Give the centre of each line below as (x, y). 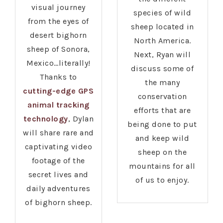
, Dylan (81, 119)
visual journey (58, 7)
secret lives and (58, 175)
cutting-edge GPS (58, 91)
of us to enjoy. (162, 180)
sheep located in (162, 27)
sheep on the (163, 152)
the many (163, 83)
